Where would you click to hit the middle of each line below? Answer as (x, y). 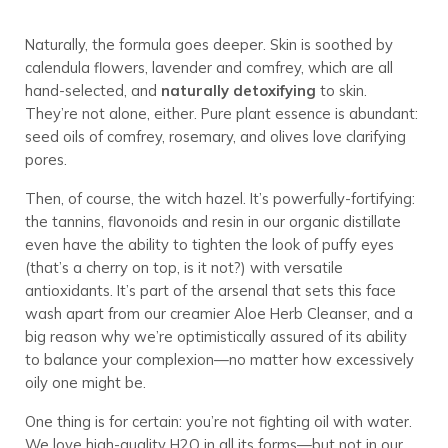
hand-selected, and (92, 90)
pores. (45, 159)
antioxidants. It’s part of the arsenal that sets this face (210, 290)
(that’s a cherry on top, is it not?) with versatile (183, 267)
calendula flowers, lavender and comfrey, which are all (208, 67)
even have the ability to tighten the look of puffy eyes (209, 244)
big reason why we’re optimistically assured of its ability (215, 336)
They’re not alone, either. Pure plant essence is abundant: (221, 113)
